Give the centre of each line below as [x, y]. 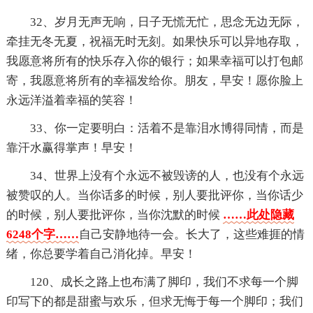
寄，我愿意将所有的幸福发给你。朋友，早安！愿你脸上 [154, 80]
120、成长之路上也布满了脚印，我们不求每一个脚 [164, 282]
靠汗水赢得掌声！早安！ [71, 147]
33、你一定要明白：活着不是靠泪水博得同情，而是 [167, 128]
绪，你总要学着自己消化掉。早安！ [101, 254]
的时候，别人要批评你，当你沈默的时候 [114, 214]
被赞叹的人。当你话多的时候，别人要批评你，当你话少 [154, 195]
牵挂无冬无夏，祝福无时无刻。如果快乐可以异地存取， [154, 41]
